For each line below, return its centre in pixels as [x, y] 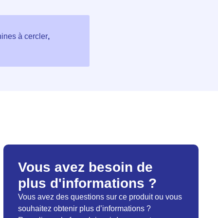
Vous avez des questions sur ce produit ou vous [100, 197]
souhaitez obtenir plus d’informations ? [84, 209]
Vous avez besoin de [85, 167]
